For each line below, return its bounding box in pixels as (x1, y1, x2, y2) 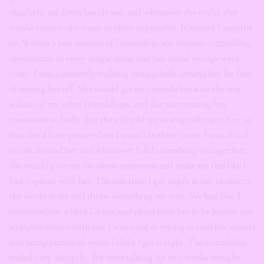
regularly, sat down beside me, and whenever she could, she (9, 6, 237, 18)
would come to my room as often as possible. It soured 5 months (9, 22, 252, 34)
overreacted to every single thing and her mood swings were (9, 52, 239, 64)
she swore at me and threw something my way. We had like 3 (9, 190, 240, 202)
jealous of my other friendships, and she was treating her (9, 98, 226, 110)
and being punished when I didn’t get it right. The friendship (9, 236, 247, 248)
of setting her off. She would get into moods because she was (9, 83, 241, 95)
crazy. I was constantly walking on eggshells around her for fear (9, 68, 252, 80)
